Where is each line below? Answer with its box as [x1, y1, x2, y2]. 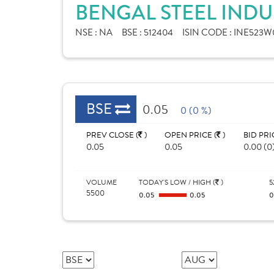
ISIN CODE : [182, 26, 234, 39]
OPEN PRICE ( [165, 129, 217, 141]
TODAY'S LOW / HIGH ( [138, 177, 215, 188]
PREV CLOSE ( [86, 129, 138, 141]
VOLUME [86, 177, 117, 188]
